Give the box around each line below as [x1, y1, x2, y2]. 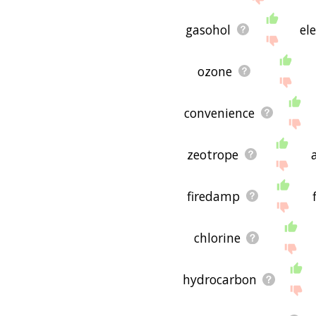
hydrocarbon [183, 270, 257, 288]
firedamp [186, 187, 240, 205]
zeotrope [187, 145, 239, 163]
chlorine [193, 229, 241, 246]
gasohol [185, 20, 231, 38]
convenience [183, 104, 255, 121]
